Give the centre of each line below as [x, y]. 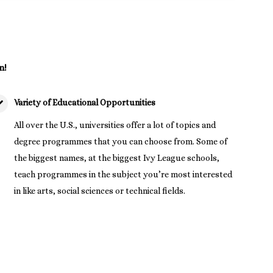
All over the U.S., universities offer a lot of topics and [115, 125]
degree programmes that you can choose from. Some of [120, 141]
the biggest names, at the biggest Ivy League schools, [116, 158]
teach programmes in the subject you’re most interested [123, 174]
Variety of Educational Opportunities [84, 102]
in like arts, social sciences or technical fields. [99, 190]
